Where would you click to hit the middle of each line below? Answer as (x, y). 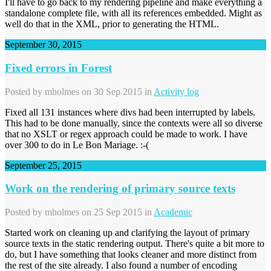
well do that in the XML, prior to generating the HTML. (112, 24)
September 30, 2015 (43, 45)
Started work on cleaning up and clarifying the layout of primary (127, 233)
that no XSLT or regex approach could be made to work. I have (126, 134)
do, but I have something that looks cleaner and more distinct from (131, 255)
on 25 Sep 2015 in (116, 212)
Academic (173, 212)
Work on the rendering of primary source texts (120, 189)
